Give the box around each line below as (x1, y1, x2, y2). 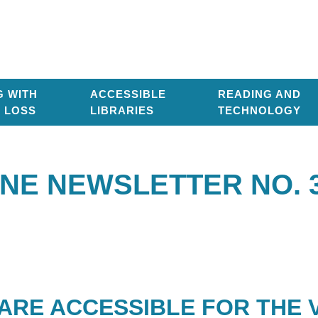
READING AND (218, 88, 301, 100)
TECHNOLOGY (218, 104, 301, 116)
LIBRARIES (89, 104, 154, 116)
